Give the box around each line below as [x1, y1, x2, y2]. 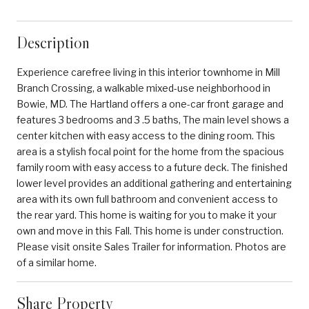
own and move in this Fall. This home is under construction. [17, 224, 283, 237]
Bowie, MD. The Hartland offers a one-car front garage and [17, 97, 283, 110]
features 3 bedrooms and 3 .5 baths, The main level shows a [17, 113, 289, 126]
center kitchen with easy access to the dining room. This [17, 129, 275, 141]
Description [17, 32, 90, 52]
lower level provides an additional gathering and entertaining [17, 177, 292, 189]
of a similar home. [17, 256, 97, 268]
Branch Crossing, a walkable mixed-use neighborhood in [17, 81, 270, 94]
